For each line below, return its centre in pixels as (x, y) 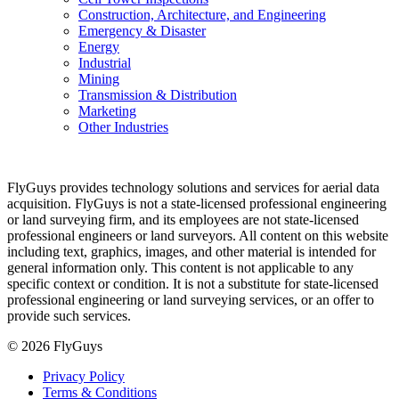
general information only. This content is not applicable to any (180, 267)
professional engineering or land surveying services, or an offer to (191, 299)
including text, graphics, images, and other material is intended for (191, 251)
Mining (99, 78)
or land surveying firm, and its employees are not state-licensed (183, 219)
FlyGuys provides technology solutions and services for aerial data (193, 187)
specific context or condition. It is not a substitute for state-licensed (193, 283)
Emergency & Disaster (142, 30)
